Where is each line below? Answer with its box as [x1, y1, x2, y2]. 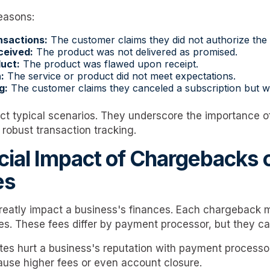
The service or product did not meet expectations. [4, 69, 236, 82]
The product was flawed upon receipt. [20, 57, 198, 70]
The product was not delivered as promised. [33, 45, 237, 58]
